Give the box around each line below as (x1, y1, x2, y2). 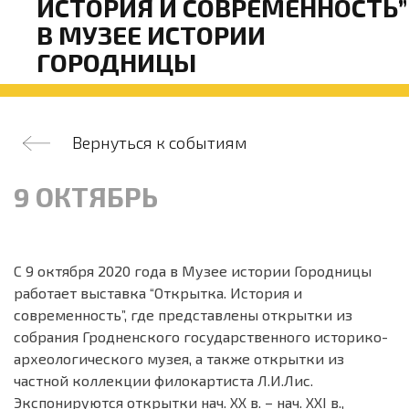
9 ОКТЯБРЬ (14, 180, 158, 213)
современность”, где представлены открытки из (14, 306, 352, 323)
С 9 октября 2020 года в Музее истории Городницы (14, 262, 372, 279)
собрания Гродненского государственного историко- (14, 328, 388, 345)
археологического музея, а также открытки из (14, 350, 344, 367)
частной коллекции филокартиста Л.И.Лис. (14, 372, 313, 389)
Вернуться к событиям (72, 132, 247, 152)
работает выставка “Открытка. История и (14, 284, 302, 301)
